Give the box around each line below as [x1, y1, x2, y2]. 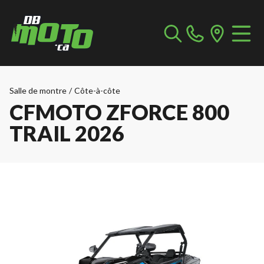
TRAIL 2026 [9, 120, 124, 146]
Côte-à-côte [74, 85, 120, 95]
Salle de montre [9, 85, 67, 95]
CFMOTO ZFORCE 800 [9, 99, 229, 125]
